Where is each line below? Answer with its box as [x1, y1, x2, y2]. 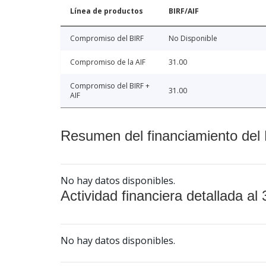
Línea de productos [70, 5, 143, 16]
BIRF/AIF [169, 5, 199, 16]
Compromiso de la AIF [70, 56, 145, 67]
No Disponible [169, 33, 217, 43]
